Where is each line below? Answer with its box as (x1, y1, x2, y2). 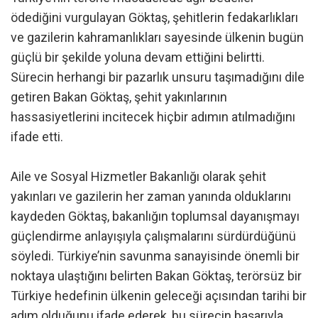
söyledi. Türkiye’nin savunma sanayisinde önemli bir (11, 248, 300, 264)
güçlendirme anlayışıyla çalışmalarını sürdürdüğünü (11, 229, 296, 244)
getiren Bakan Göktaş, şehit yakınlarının (11, 89, 227, 105)
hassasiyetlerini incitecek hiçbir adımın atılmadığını (11, 109, 295, 125)
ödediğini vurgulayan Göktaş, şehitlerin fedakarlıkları (11, 10, 298, 26)
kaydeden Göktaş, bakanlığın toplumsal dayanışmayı (11, 209, 300, 224)
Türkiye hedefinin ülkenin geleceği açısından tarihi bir (11, 288, 307, 304)
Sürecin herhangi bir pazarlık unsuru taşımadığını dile (11, 70, 305, 85)
